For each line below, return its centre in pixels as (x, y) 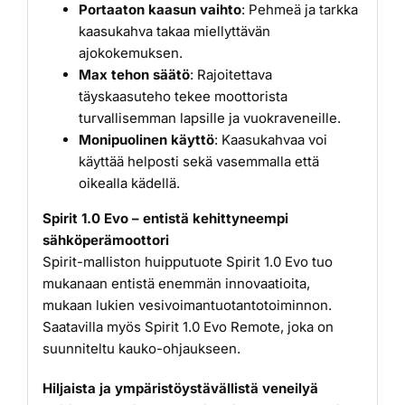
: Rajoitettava (231, 74)
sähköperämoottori (105, 240)
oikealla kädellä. (129, 183)
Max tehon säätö (134, 74)
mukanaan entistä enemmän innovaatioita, (176, 283)
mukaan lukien (90, 305)
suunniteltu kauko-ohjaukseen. (141, 348)
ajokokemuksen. (130, 52)
